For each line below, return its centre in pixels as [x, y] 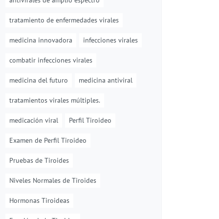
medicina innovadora [41, 40]
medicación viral [34, 120]
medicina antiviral [106, 80]
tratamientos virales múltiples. [55, 100]
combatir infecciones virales [51, 60]
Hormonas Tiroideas [39, 200]
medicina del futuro [39, 80]
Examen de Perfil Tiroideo [48, 140]
